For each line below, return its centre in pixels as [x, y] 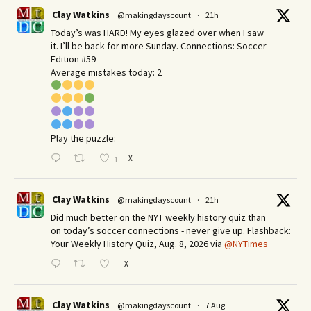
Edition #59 [73, 59]
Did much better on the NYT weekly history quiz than [158, 217]
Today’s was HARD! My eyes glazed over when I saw [157, 32]
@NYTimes [246, 243]
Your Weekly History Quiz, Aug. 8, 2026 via [137, 243]
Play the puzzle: [83, 138]
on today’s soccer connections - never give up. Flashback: [171, 230]
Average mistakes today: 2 [106, 72]
